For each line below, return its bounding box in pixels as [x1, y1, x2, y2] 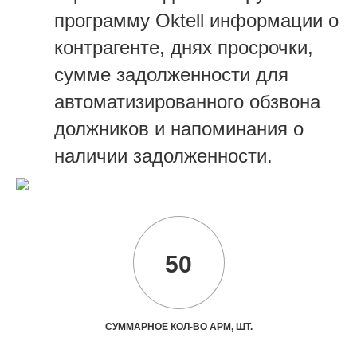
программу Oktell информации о [54, 9, 339, 31]
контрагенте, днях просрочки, [54, 36, 313, 58]
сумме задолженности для [54, 63, 288, 85]
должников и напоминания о [54, 117, 304, 139]
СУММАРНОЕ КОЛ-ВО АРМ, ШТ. [104, 320, 253, 332]
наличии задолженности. [54, 144, 273, 167]
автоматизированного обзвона [54, 90, 320, 112]
